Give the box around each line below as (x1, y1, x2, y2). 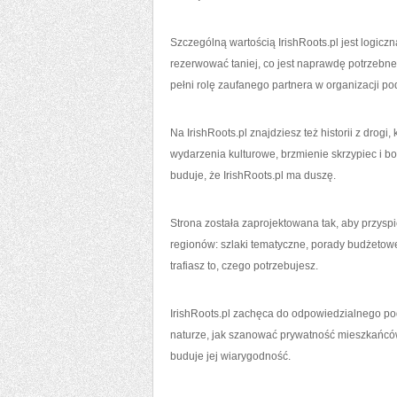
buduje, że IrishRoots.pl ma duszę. (170, 169, 336, 182)
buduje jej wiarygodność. (170, 350, 291, 362)
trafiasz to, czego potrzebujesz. (170, 260, 318, 272)
